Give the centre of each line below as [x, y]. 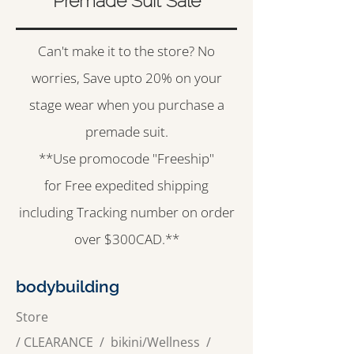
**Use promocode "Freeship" [126, 158]
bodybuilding [68, 286]
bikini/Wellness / [161, 342]
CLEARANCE [58, 342]
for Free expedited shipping [126, 185]
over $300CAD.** [126, 239]
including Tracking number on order [126, 212]
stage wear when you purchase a [126, 105]
